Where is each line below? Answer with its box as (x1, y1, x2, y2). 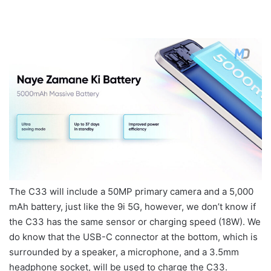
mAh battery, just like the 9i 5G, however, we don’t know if (9, 200, 256, 212)
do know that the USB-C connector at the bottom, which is (9, 230, 258, 243)
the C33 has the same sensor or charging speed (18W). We (9, 215, 261, 227)
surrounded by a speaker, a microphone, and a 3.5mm (9, 246, 239, 258)
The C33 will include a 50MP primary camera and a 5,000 (9, 185, 253, 197)
